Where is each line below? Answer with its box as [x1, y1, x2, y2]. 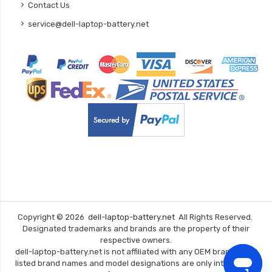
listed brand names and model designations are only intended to [15, 259, 257, 268]
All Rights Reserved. [175, 212, 254, 222]
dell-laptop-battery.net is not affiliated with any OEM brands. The [15, 247, 257, 257]
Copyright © [18, 212, 65, 222]
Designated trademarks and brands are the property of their [22, 224, 250, 234]
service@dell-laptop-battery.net [28, 19, 149, 29]
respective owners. [100, 236, 172, 245]
